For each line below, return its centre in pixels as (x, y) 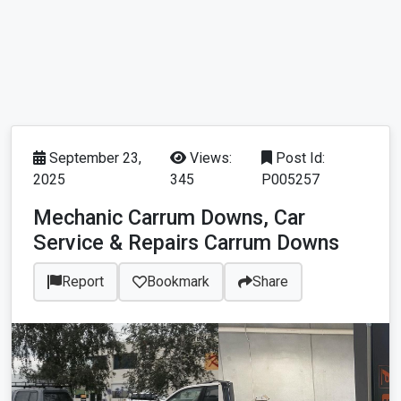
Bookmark (178, 282)
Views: (209, 158)
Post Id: (298, 158)
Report (83, 282)
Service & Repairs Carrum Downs (186, 243)
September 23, (94, 158)
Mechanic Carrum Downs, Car (169, 218)
